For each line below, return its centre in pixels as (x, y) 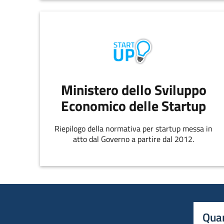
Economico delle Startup (134, 106)
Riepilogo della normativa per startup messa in (134, 128)
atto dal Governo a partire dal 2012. (134, 139)
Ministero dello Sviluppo (133, 90)
